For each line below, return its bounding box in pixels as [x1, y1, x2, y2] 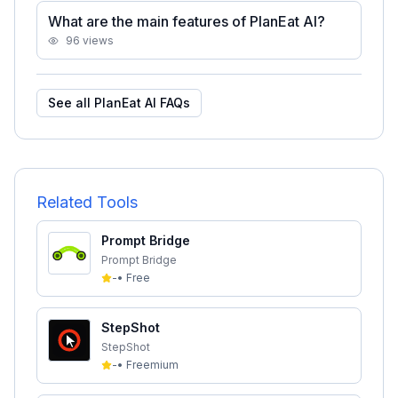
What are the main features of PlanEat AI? [48, 12, 325, 30]
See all [48, 95, 94, 110]
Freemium [126, 358, 179, 371]
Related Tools [36, 193, 138, 211]
